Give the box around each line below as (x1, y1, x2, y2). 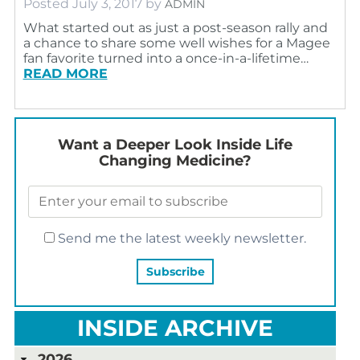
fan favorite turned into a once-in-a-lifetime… (22, 50, 309, 66)
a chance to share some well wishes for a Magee (22, 35, 330, 51)
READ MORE (22, 65, 108, 81)
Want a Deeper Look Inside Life (57, 135, 292, 153)
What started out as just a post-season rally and (22, 19, 328, 35)
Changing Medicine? (98, 151, 252, 170)
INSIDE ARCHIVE (76, 313, 273, 342)
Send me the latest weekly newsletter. (54, 230, 306, 246)
